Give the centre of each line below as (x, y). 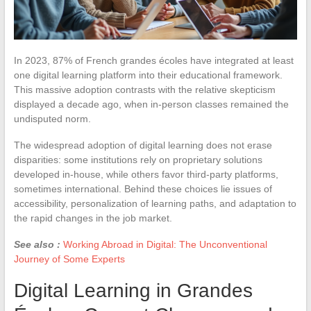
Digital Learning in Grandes (133, 290)
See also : (37, 244)
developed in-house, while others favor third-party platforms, (146, 174)
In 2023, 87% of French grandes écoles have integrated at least (153, 60)
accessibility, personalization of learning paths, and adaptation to (155, 203)
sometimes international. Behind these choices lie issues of (143, 188)
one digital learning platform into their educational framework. (148, 75)
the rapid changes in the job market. (93, 218)
